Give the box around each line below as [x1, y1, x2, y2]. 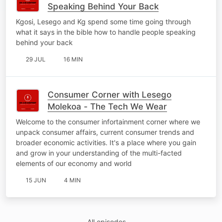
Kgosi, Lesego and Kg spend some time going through [16, 17, 191, 26]
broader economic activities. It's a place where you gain [16, 138, 196, 147]
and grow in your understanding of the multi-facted [16, 148, 182, 157]
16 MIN [63, 55, 83, 63]
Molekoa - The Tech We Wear [48, 101, 167, 111]
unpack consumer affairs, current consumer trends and [16, 127, 194, 136]
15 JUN [26, 176, 46, 184]
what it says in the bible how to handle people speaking [16, 27, 196, 36]
